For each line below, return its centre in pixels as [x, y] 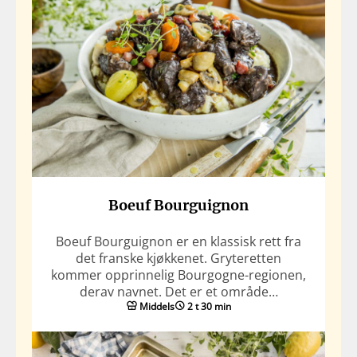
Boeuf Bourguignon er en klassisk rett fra [178, 241]
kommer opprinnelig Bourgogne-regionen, [178, 275]
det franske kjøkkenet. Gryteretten [178, 258]
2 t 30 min [209, 306]
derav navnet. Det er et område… [178, 291]
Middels [157, 306]
